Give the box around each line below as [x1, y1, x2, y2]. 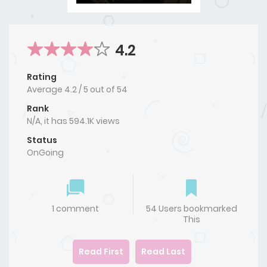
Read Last [141, 246, 185, 258]
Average [27, 83, 64, 96]
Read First [79, 246, 123, 258]
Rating [27, 71, 57, 83]
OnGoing [27, 147, 64, 159]
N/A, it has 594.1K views [27, 115, 120, 128]
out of [90, 83, 117, 96]
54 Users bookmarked [145, 203, 237, 215]
